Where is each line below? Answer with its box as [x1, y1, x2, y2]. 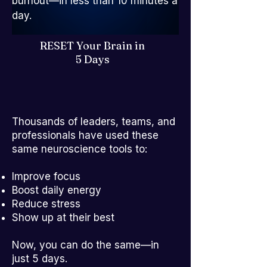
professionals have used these [12, 129, 159, 141]
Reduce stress [12, 198, 80, 210]
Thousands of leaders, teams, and [12, 116, 175, 128]
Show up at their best [12, 212, 114, 223]
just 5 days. [12, 253, 67, 265]
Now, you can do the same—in [12, 239, 159, 251]
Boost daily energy [12, 184, 101, 196]
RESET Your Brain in [40, 39, 145, 52]
